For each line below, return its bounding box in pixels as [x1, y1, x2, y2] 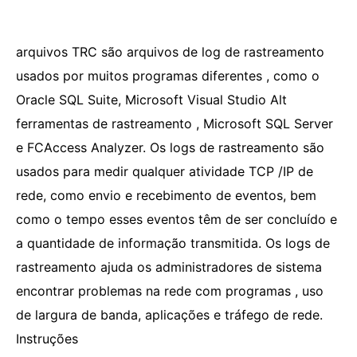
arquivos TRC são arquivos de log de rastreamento [16, 44, 324, 60]
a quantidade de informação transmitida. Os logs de [16, 235, 330, 251]
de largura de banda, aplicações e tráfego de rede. [16, 307, 323, 323]
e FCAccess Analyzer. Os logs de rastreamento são [16, 139, 324, 155]
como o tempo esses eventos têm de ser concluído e [16, 211, 337, 227]
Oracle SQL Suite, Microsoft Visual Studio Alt [16, 92, 287, 108]
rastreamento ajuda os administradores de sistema [16, 259, 322, 275]
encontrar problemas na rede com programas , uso [16, 283, 324, 299]
